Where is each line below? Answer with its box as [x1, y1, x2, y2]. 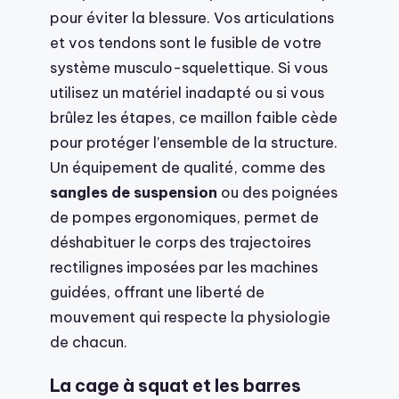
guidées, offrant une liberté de [50, 281, 265, 301]
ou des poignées [217, 182, 338, 201]
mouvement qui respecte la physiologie [50, 306, 330, 326]
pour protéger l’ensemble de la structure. [50, 132, 338, 151]
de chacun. [50, 331, 127, 351]
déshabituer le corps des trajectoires [50, 232, 311, 251]
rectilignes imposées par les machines [50, 256, 318, 276]
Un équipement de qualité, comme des [50, 157, 325, 176]
